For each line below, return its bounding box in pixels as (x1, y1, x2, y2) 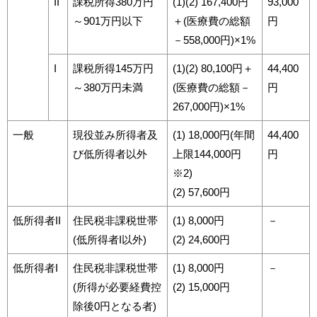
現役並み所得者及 (73, 129, 158, 141)
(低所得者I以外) (73, 234, 146, 246)
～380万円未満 (73, 81, 143, 93)
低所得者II (13, 214, 61, 226)
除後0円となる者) (73, 300, 156, 312)
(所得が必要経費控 (73, 281, 161, 293)
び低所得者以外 (73, 148, 147, 160)
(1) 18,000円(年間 (173, 129, 255, 141)
